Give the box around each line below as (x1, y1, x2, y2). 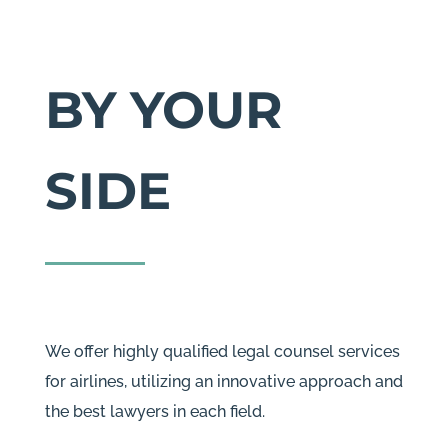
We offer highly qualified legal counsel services (44, 342, 400, 361)
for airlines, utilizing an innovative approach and (44, 372, 403, 391)
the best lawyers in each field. (44, 402, 265, 421)
